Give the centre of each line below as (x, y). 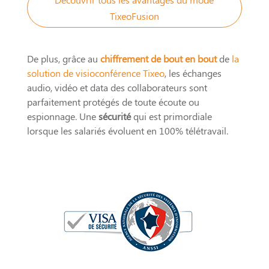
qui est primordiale (171, 116)
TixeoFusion (134, 16)
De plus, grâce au (63, 58)
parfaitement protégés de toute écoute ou (113, 101)
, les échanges (193, 73)
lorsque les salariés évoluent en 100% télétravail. (127, 130)
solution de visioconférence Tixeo (95, 73)
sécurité (114, 116)
